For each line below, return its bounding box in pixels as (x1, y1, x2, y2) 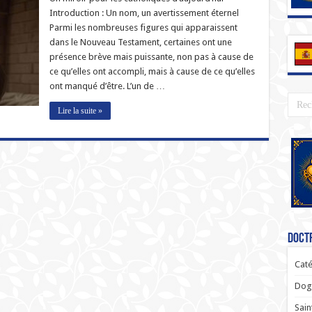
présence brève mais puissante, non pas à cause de (49, 52, 253, 62)
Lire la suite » (57, 106, 102, 116)
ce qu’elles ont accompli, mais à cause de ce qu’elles (49, 66, 255, 77)
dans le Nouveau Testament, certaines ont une (49, 37, 232, 47)
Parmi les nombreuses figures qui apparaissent (49, 22, 237, 33)
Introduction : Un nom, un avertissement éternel (49, 8, 239, 18)
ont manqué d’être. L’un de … (49, 81, 165, 91)
